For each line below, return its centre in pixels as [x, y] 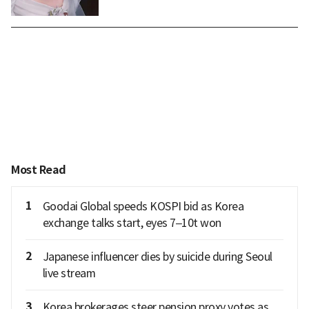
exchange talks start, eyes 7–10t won [132, 222]
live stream [69, 273]
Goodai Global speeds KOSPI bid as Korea [143, 206]
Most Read [39, 170]
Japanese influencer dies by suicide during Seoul [157, 256]
